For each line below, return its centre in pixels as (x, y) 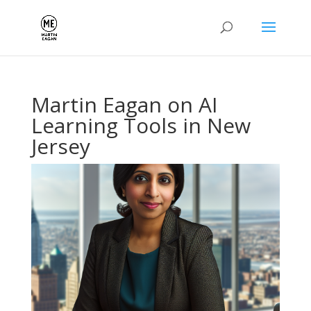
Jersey (60, 146)
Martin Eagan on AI (124, 104)
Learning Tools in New (141, 125)
